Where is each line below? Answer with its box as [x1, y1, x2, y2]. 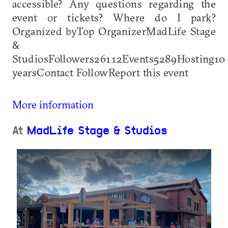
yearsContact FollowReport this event [12, 65, 189, 79]
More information [12, 97, 94, 111]
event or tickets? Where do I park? [12, 10, 216, 24]
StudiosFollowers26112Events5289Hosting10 [12, 51, 225, 65]
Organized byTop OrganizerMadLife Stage [12, 24, 216, 38]
